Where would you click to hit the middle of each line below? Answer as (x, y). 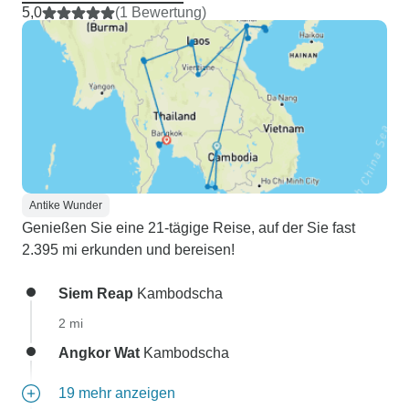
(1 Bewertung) (161, 12)
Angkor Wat (99, 353)
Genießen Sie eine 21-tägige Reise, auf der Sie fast (189, 228)
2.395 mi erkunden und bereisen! (128, 250)
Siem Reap (96, 294)
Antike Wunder (66, 205)
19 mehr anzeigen (117, 393)
